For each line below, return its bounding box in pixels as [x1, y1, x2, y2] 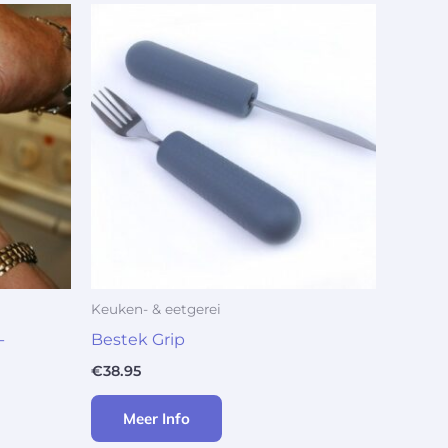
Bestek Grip [91, 330, 185, 350]
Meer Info [123, 408, 190, 428]
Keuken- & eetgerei [91, 301, 221, 318]
